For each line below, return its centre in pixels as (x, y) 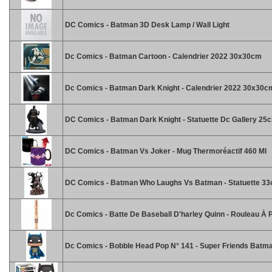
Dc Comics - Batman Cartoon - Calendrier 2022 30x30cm (162, 56)
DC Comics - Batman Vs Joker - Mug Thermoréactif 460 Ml (165, 151)
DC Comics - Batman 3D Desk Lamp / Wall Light (146, 25)
